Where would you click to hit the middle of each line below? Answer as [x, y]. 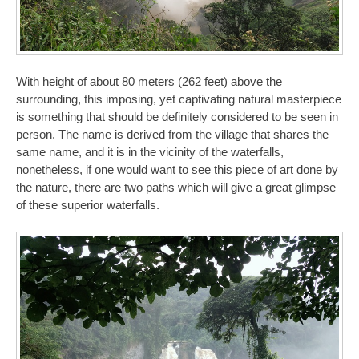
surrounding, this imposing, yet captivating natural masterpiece [179, 99]
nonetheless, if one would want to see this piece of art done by [177, 169]
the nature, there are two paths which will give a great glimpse [176, 187]
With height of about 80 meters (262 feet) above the [149, 81]
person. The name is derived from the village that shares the [172, 134]
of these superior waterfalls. [88, 205]
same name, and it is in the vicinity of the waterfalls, [150, 152]
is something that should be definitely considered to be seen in [177, 117]
